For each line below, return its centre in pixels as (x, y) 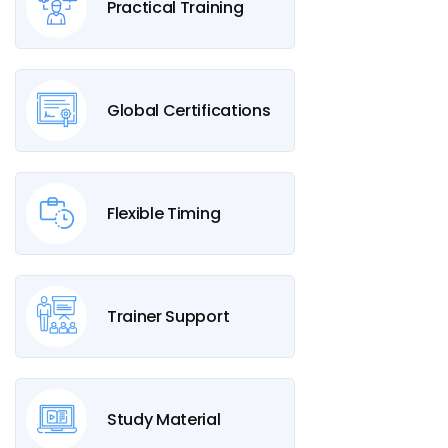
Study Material (164, 419)
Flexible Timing (164, 213)
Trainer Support (168, 316)
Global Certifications (189, 110)
